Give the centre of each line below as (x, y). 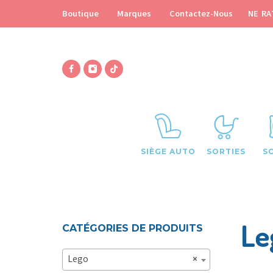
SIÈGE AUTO (168, 151)
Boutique (80, 14)
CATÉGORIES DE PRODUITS (133, 228)
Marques (134, 14)
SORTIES (226, 151)
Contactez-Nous (201, 14)
